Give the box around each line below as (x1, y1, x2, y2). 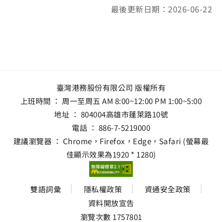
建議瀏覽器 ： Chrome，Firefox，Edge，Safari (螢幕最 (13, 135, 209, 146)
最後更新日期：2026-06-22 (111, 3, 212, 15)
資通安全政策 (144, 183, 191, 194)
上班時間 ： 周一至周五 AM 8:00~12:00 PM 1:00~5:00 (20, 95, 202, 106)
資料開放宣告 (88, 197, 134, 208)
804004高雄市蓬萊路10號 (80, 109, 168, 119)
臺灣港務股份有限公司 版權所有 (56, 82, 166, 93)
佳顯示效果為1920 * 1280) (66, 149, 156, 160)
